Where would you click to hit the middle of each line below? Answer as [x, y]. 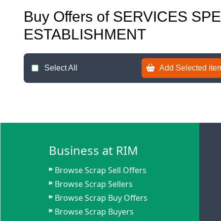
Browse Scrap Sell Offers [101, 170]
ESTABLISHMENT [85, 34]
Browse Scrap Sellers [94, 184]
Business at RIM [94, 150]
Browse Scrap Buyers [94, 212]
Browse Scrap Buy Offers [101, 198]
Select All [61, 68]
